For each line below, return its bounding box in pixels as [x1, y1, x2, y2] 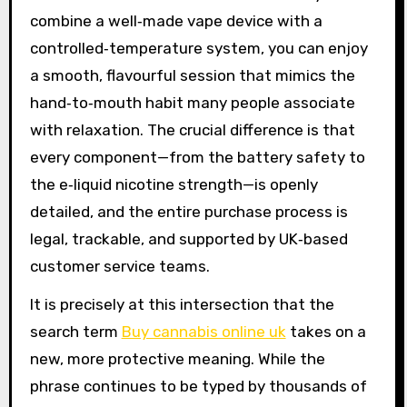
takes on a [285, 323, 366, 342]
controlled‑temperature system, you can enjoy [29, 38, 368, 57]
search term [29, 323, 122, 342]
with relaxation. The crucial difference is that [29, 120, 355, 139]
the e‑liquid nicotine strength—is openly [29, 174, 318, 194]
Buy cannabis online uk [121, 323, 286, 342]
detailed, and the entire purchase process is [29, 202, 348, 221]
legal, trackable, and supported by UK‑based [29, 229, 348, 248]
